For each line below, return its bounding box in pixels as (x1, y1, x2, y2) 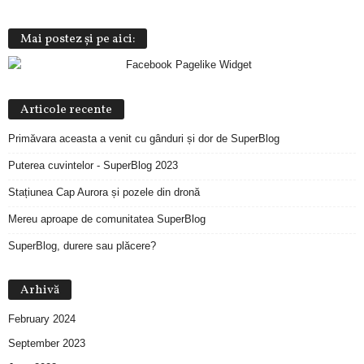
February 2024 (8, 313, 76, 325)
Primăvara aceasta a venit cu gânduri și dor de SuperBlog (8, 132, 279, 145)
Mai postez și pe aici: (20, 31, 135, 48)
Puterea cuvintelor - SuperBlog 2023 (8, 159, 178, 171)
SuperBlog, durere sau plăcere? (8, 240, 156, 252)
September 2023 (8, 337, 85, 349)
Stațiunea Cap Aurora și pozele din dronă (8, 186, 200, 198)
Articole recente (20, 102, 112, 119)
